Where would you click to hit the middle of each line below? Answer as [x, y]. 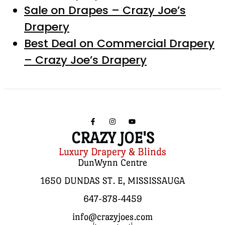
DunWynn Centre [113, 162]
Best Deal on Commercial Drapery [119, 43]
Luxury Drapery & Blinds [113, 151]
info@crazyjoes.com [113, 216]
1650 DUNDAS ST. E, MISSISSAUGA [113, 180]
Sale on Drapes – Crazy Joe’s [105, 10]
